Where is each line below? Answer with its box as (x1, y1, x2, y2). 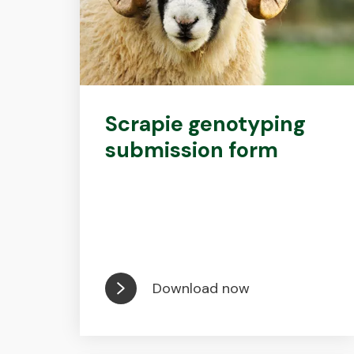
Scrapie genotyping (104, 110, 306, 137)
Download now (152, 278, 250, 298)
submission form (104, 136, 278, 164)
